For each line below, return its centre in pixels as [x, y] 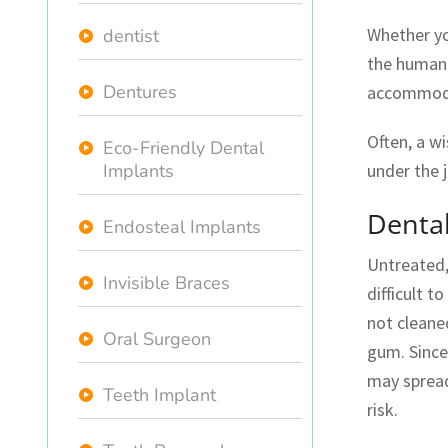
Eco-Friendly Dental [183, 148]
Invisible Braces [166, 283]
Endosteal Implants [182, 227]
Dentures [140, 92]
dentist [131, 36]
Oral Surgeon [157, 339]
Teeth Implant [159, 395]
